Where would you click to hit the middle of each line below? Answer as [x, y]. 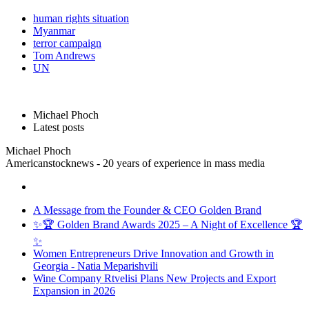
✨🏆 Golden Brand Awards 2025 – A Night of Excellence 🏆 [168, 224]
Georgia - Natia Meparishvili [96, 266]
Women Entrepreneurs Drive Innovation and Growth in [153, 253]
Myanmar [54, 30]
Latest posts [59, 127]
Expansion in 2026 [74, 290]
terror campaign [67, 43]
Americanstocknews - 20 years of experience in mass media [135, 163]
